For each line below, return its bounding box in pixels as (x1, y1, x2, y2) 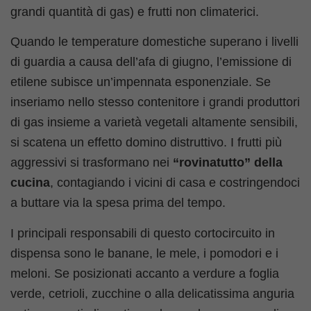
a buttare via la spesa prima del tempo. (10, 196, 226, 210)
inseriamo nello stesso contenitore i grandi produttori (10, 95, 300, 110)
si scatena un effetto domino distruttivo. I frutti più (10, 135, 282, 150)
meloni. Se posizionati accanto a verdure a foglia (10, 266, 279, 280)
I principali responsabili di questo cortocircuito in (10, 226, 275, 240)
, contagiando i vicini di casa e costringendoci (50, 176, 300, 190)
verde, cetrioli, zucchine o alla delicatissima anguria (10, 286, 294, 301)
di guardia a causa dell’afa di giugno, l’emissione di (10, 55, 292, 69)
